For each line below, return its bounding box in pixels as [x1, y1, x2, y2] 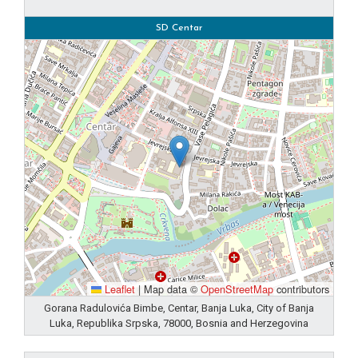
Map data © [141, 280, 201, 296]
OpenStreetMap [201, 280, 273, 296]
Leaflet [101, 280, 135, 296]
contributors [273, 280, 329, 296]
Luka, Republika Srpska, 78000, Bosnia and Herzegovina [50, 316, 308, 329]
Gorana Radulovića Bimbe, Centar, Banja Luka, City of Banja [44, 301, 314, 314]
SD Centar [156, 22, 202, 33]
